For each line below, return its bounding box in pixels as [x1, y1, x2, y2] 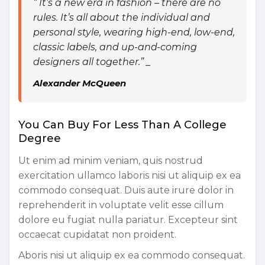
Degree [18, 131, 61, 145]
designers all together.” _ [33, 56, 151, 67]
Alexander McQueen [33, 77, 126, 89]
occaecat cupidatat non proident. [18, 229, 176, 241]
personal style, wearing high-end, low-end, [33, 26, 235, 38]
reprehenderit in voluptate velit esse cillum [18, 199, 224, 211]
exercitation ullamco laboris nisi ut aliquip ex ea [18, 170, 241, 182]
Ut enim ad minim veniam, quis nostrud [18, 155, 203, 167]
